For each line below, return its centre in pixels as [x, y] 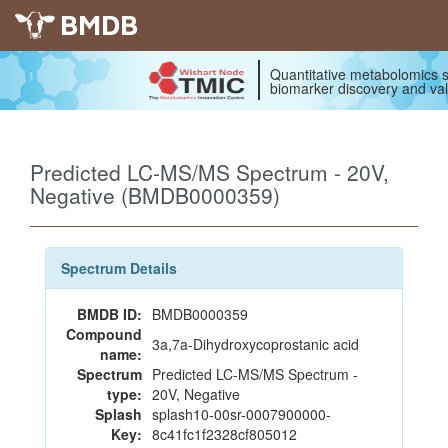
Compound [104, 334]
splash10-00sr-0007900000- [241, 414]
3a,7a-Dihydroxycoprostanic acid [255, 344]
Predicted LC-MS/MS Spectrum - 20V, [209, 172]
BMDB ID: [109, 314]
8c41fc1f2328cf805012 [224, 434]
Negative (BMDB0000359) [155, 195]
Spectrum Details [119, 268]
